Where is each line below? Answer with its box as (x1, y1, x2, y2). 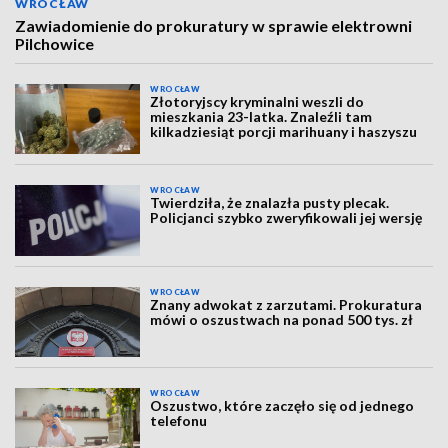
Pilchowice (15, 34, 94, 53)
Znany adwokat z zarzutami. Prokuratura (150, 295, 423, 313)
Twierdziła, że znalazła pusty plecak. (150, 194, 390, 212)
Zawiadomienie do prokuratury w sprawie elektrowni (15, 16, 412, 35)
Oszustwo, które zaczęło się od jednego (150, 397, 415, 415)
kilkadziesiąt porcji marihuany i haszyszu (150, 123, 418, 140)
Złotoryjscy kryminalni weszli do (150, 93, 365, 110)
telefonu (150, 412, 208, 430)
